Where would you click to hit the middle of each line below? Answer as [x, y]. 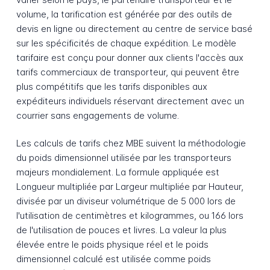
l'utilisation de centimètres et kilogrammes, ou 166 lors [130, 216]
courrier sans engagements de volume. [97, 115]
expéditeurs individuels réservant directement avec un [130, 101]
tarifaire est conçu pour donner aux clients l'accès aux [130, 57]
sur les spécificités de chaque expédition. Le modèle [126, 43]
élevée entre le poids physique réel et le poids [112, 245]
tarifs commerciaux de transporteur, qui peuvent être [127, 72]
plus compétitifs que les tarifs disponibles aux [111, 86]
